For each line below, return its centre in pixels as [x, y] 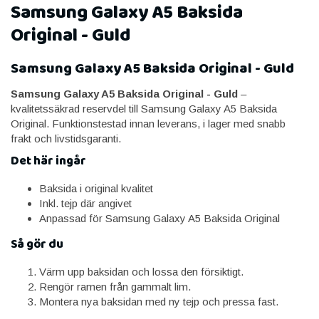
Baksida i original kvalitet [96, 188]
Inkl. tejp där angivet [85, 203]
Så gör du [37, 245]
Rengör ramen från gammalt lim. [115, 287]
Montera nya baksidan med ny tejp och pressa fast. [159, 302]
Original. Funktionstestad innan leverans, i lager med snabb [148, 124]
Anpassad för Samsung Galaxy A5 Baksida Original [159, 218]
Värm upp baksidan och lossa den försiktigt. [141, 272]
